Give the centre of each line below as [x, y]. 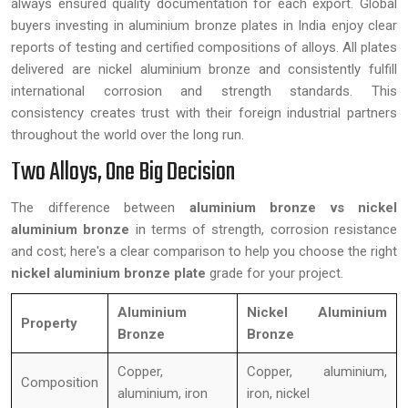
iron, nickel [278, 393]
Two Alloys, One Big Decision [123, 173]
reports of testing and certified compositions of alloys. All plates [204, 47]
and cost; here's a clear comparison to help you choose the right [204, 251]
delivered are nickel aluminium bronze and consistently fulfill [204, 69]
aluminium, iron [163, 393]
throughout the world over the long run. [127, 135]
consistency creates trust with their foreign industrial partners [204, 113]
